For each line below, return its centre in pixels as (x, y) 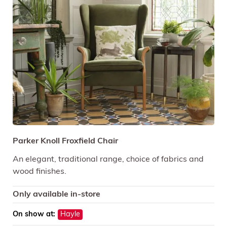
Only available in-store (56, 194)
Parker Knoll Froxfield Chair (65, 141)
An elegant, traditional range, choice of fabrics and (108, 159)
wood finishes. (40, 172)
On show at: (34, 214)
